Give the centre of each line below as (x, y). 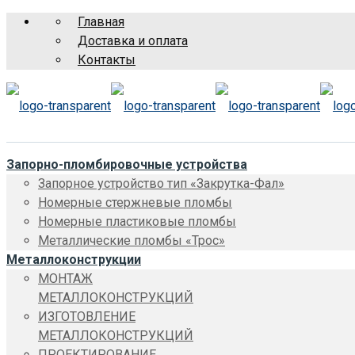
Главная (101, 22)
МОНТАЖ (65, 279)
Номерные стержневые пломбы (135, 202)
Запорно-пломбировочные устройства (127, 164)
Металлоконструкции (74, 260)
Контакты (107, 60)
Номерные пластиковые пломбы (137, 221)
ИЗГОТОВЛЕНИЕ (87, 317)
